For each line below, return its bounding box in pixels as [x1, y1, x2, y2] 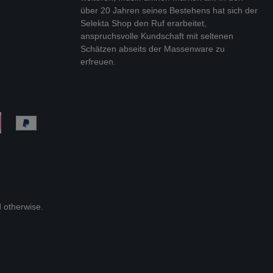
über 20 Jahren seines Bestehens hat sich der [80, 5, 258, 15]
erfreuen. [80, 57, 116, 66]
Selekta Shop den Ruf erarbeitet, [80, 18, 207, 28]
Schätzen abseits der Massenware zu [80, 44, 225, 54]
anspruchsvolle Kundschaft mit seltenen [80, 31, 233, 41]
